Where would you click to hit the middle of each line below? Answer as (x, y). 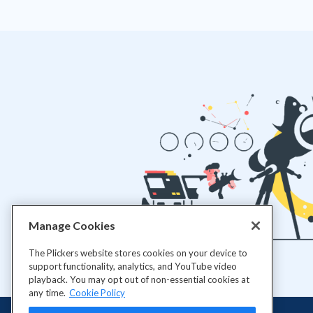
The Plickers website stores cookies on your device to (138, 253)
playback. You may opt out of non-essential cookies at (139, 280)
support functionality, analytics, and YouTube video (133, 267)
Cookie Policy (97, 293)
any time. (47, 293)
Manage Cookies (72, 226)
